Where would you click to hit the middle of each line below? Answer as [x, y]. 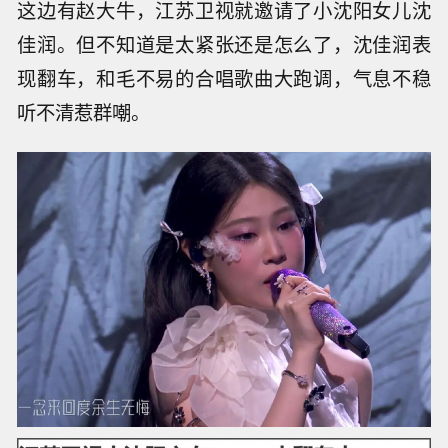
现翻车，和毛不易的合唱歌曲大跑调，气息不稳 [224, 78]
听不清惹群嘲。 [84, 112]
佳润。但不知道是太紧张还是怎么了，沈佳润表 [224, 44]
